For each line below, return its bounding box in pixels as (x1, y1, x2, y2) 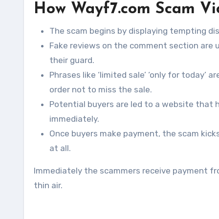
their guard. (49, 55, 94, 65)
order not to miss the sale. (49, 85, 152, 94)
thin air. (34, 180, 63, 190)
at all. (49, 143, 71, 153)
